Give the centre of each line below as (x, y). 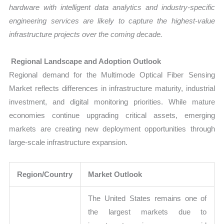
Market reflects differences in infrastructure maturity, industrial (112, 88)
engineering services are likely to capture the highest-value (112, 21)
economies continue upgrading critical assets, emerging (112, 115)
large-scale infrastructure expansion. (68, 142)
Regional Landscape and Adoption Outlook (85, 61)
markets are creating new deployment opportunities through (112, 128)
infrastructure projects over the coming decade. (86, 34)
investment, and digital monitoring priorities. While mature (112, 101)
